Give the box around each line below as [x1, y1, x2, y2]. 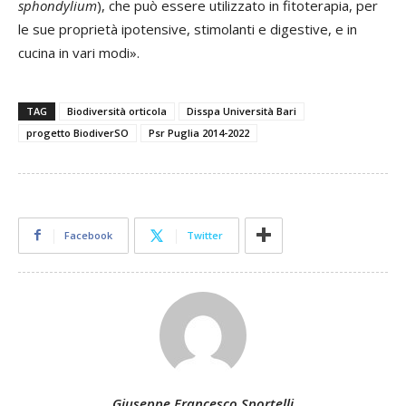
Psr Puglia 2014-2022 [149, 125, 249, 140]
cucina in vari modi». [18, 43, 140, 62]
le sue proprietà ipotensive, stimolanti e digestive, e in [18, 19, 357, 38]
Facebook [64, 227, 112, 242]
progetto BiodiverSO [26, 125, 129, 140]
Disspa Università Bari [187, 103, 296, 118]
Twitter [187, 227, 223, 242]
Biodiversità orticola [67, 103, 167, 118]
